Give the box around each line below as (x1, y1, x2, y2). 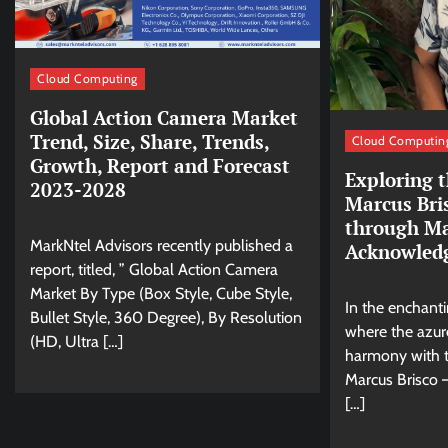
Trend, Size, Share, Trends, (30, 128, 270, 154)
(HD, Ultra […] (30, 331, 123, 351)
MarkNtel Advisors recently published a (30, 235, 293, 255)
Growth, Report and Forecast (30, 152, 290, 178)
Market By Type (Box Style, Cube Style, (30, 283, 292, 303)
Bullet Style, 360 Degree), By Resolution (30, 307, 302, 327)
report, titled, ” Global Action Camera (30, 259, 278, 279)
